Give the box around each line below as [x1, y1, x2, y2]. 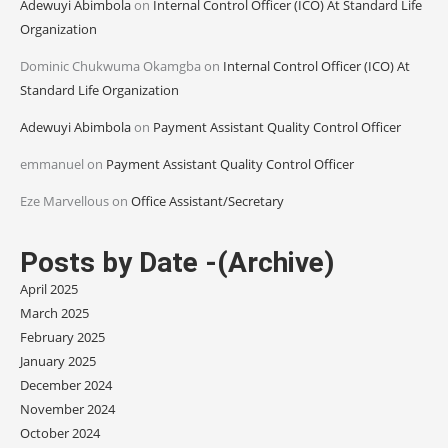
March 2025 [20, 304, 89, 323]
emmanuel [20, 154, 84, 173]
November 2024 [20, 400, 115, 419]
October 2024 [20, 424, 100, 443]
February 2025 [20, 328, 105, 347]
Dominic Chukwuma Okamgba [20, 56, 201, 75]
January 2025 [20, 352, 96, 371]
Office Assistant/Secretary [131, 191, 284, 210]
